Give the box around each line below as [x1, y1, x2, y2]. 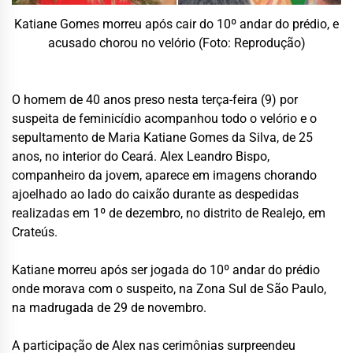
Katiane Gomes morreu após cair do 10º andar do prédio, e [14, 16, 339, 32]
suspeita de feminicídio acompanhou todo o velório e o [12, 110, 317, 126]
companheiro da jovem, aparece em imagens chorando [12, 167, 317, 183]
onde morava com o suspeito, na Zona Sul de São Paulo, [12, 281, 326, 296]
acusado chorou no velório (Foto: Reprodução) [47, 35, 306, 50]
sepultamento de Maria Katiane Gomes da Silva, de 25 [12, 129, 313, 145]
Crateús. [12, 224, 58, 240]
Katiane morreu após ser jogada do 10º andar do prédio [12, 262, 320, 277]
